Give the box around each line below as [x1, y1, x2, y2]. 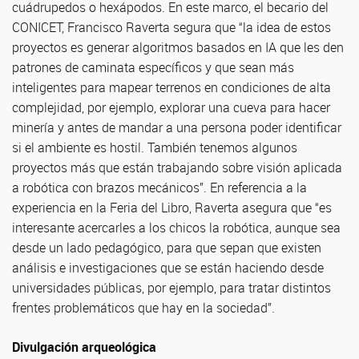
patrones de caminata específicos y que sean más [12, 58, 294, 76]
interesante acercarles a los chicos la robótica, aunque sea [12, 219, 341, 236]
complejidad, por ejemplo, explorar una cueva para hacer [12, 99, 330, 116]
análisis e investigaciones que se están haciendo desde [12, 259, 324, 276]
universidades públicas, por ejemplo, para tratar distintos [12, 279, 331, 296]
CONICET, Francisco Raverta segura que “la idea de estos [12, 18, 331, 36]
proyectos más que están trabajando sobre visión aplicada [12, 159, 342, 176]
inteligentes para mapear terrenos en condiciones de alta [12, 79, 331, 96]
